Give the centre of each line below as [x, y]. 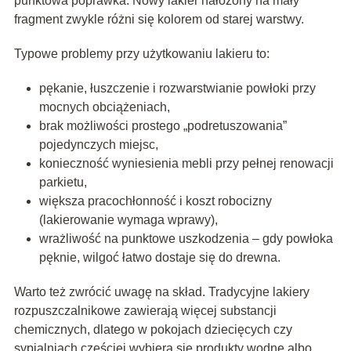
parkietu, [63, 183]
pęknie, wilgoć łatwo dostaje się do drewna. [159, 258]
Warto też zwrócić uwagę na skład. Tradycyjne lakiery [161, 292]
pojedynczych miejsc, [98, 145]
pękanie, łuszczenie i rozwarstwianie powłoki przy [177, 89]
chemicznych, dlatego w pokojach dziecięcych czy [153, 330]
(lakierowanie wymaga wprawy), [128, 220]
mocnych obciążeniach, [104, 107]
